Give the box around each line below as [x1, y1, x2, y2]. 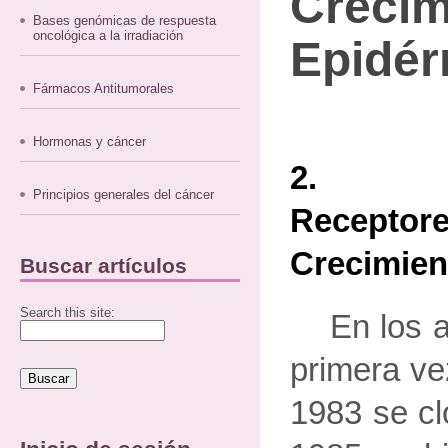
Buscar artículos [20, 254, 187, 277]
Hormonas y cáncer [33, 134, 147, 149]
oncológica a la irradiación [33, 28, 184, 43]
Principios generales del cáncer [33, 187, 215, 202]
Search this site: [20, 305, 115, 320]
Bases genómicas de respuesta [33, 13, 217, 28]
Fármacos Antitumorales [33, 81, 175, 96]
